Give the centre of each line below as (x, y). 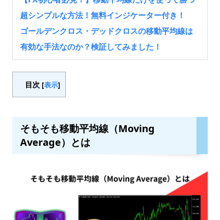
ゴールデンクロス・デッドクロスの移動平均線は (106, 31)
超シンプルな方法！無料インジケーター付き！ (102, 15)
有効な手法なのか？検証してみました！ (91, 47)
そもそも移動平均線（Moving (87, 129)
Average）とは (55, 142)
